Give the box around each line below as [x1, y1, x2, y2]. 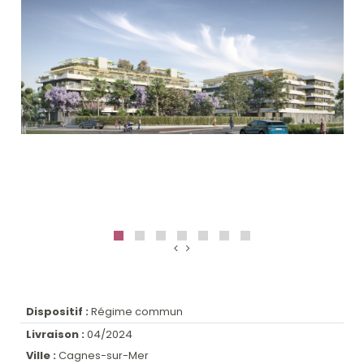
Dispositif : [26, 304, 89, 320]
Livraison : [26, 326, 85, 342]
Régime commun [89, 304, 184, 320]
